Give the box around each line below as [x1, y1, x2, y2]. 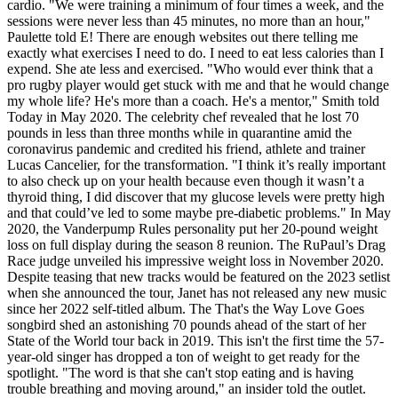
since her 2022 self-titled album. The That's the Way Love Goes [7, 300, 364, 316]
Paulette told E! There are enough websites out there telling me [7, 28, 358, 44]
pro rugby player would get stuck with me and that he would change [7, 76, 389, 92]
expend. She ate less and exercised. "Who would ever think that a [7, 60, 373, 76]
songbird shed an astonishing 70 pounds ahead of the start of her [7, 316, 366, 332]
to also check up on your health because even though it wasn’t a [7, 172, 364, 188]
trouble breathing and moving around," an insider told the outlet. [7, 380, 366, 396]
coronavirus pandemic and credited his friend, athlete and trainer [7, 140, 365, 156]
